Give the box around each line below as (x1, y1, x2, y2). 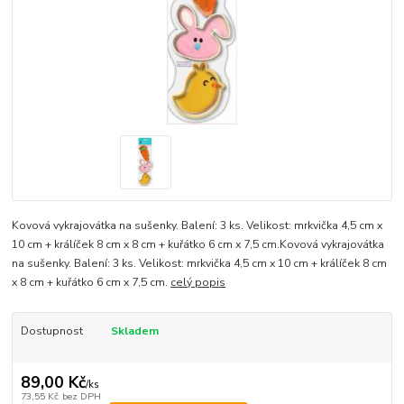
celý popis (170, 275, 226, 290)
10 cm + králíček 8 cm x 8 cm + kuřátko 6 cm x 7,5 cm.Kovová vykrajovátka (12, 237, 385, 252)
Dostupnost (20, 324, 83, 339)
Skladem (110, 324, 159, 339)
